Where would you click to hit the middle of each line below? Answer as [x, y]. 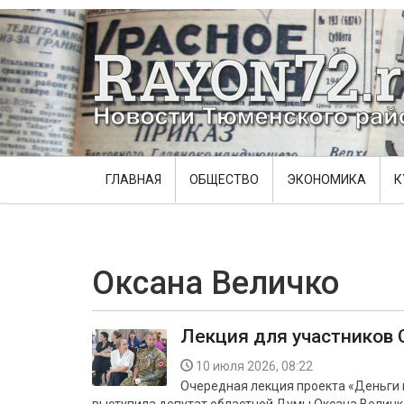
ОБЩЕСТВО [224, 179]
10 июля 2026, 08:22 [254, 366]
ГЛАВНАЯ [133, 179]
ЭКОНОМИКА [326, 179]
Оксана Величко [216, 283]
